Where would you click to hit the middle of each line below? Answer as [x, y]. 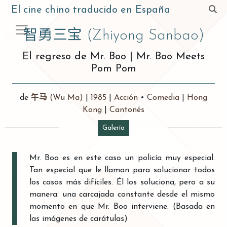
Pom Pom [113, 69]
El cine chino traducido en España [91, 10]
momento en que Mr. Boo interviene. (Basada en [122, 207]
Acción [126, 98]
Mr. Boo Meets [171, 56]
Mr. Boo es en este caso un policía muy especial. [122, 158]
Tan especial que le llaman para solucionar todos [122, 170]
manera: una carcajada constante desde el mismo [122, 195]
